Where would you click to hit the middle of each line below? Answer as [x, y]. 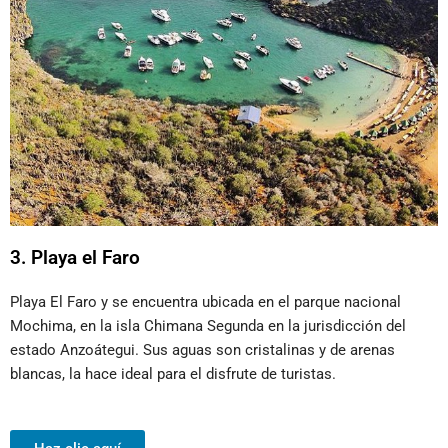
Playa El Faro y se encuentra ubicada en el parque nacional [205, 302]
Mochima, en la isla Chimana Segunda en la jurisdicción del [208, 326]
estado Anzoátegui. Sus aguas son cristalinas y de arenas [202, 350]
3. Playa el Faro [75, 258]
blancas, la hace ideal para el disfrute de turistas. [173, 374]
